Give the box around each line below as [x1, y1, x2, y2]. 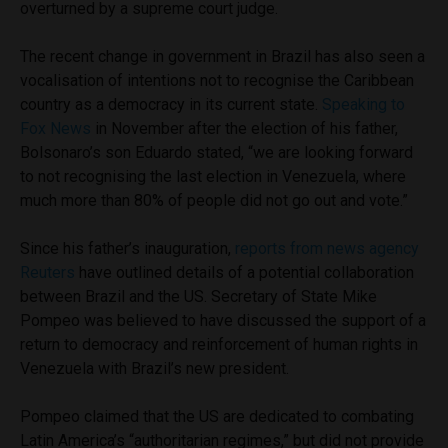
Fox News [20, 119, 95, 139]
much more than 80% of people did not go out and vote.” [20, 191, 408, 211]
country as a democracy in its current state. [20, 95, 322, 115]
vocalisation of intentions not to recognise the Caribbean [20, 71, 414, 91]
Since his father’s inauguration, [20, 239, 235, 259]
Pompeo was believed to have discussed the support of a [20, 311, 426, 331]
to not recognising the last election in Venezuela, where [20, 167, 406, 187]
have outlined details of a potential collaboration [75, 263, 414, 283]
